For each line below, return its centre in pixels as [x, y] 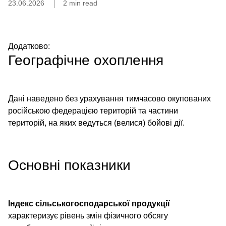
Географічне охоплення [86, 60]
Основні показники [69, 165]
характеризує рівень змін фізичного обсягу [88, 216]
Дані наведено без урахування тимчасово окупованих [109, 99]
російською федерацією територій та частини [93, 111]
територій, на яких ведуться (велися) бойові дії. [96, 123]
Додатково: [29, 46]
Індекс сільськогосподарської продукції [89, 204]
